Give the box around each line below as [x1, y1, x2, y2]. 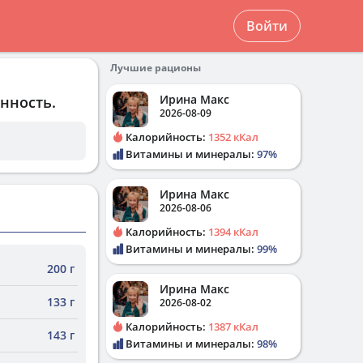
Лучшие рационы [110, 61, 201, 75]
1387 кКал [208, 319, 258, 334]
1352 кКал [208, 130, 258, 144]
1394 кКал [208, 224, 258, 239]
